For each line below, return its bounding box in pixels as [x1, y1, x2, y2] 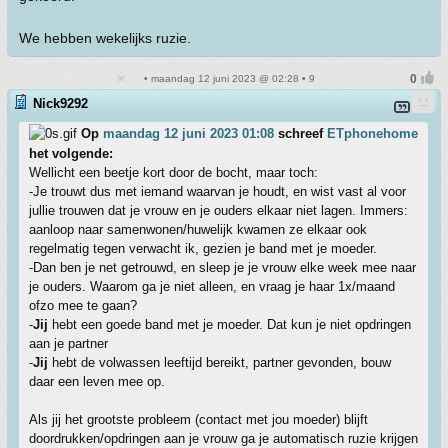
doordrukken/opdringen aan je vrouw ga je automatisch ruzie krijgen [29, 431, 418, 446]
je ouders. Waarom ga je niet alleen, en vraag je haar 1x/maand [29, 279, 395, 294]
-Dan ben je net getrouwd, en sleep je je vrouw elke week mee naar [29, 260, 416, 275]
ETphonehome [327, 126, 418, 141]
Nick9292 [33, 96, 88, 111]
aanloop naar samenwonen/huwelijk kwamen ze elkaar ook [29, 222, 367, 237]
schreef [274, 126, 327, 141]
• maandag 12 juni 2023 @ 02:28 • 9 [141, 73, 315, 84]
